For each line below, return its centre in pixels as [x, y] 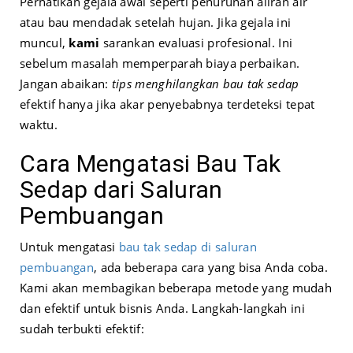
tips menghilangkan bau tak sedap [205, 84]
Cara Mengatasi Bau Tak [150, 164]
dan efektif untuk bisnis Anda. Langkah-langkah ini [162, 308]
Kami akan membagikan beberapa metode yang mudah [176, 288]
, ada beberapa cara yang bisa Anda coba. [211, 268]
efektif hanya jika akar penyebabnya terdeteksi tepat [167, 104]
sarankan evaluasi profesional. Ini [196, 43]
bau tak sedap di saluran [188, 247]
